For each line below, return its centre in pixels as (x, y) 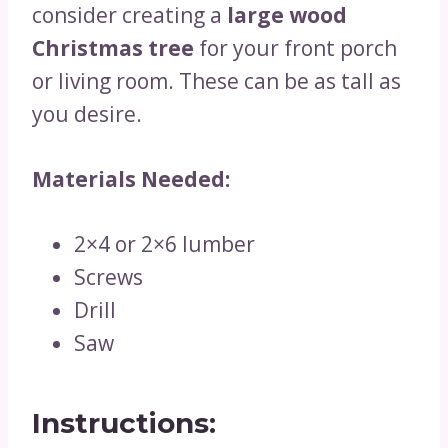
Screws (108, 277)
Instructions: (124, 423)
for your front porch (295, 48)
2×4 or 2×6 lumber (164, 244)
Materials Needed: (131, 179)
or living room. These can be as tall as (216, 81)
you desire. (87, 114)
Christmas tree (113, 48)
